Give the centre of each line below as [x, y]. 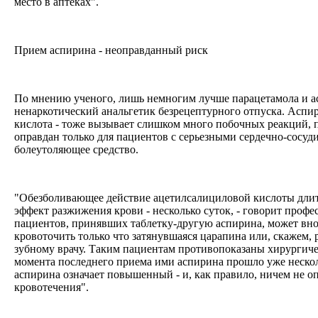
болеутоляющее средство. [78, 149]
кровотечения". [53, 287]
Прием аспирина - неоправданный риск [113, 50]
